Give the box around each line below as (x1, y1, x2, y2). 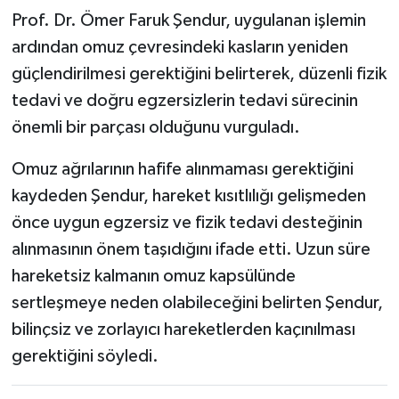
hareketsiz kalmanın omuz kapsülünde (11, 267, 296, 286)
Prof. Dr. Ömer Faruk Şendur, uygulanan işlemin (11, 12, 366, 30)
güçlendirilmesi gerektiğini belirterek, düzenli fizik (11, 65, 387, 84)
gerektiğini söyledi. (11, 347, 159, 366)
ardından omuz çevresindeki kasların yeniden (11, 38, 348, 57)
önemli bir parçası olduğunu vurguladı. (11, 118, 300, 137)
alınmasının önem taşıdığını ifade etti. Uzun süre (11, 240, 370, 259)
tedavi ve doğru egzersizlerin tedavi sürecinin (11, 92, 358, 110)
